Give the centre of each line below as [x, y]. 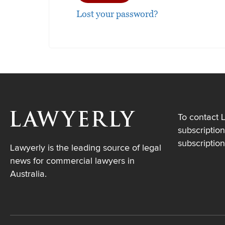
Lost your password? [117, 14]
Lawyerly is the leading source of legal [86, 148]
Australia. [28, 174]
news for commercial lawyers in [72, 161]
